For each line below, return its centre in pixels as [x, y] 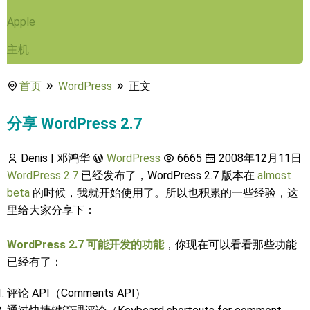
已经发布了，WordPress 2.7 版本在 [169, 175]
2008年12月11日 [259, 158]
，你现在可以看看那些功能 [230, 245]
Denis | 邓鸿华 [54, 158]
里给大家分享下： [51, 210]
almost [274, 175]
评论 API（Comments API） [76, 293]
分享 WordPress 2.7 [75, 124]
